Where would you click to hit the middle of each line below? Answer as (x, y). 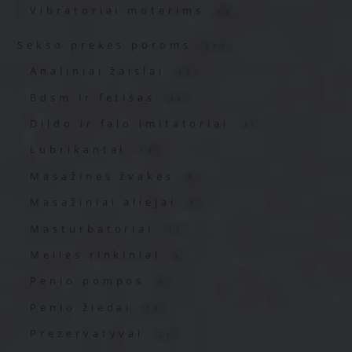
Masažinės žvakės (105, 176)
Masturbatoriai (95, 228)
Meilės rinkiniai (99, 254)
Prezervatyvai (90, 334)
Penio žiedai (84, 307)
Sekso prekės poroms (108, 45)
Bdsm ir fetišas (96, 97)
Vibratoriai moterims (120, 11)
